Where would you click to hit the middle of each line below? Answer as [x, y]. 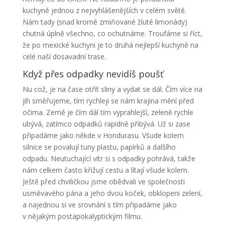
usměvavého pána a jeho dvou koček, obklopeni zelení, [112, 193]
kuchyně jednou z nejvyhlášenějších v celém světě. [104, 10]
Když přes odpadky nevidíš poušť [93, 74]
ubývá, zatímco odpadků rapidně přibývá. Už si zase [106, 124]
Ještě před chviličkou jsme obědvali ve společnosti [103, 181]
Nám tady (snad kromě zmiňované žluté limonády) [105, 22]
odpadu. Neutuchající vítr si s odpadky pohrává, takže [109, 158]
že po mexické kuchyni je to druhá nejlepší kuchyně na [110, 45]
